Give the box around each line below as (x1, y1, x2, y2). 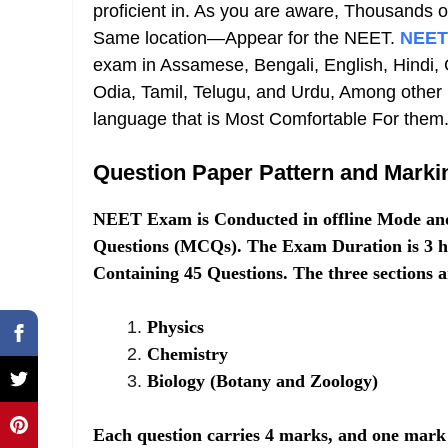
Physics (147, 317, 204, 337)
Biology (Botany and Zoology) (147, 371, 378, 391)
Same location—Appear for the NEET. (93, 28, 400, 48)
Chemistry (147, 344, 228, 364)
